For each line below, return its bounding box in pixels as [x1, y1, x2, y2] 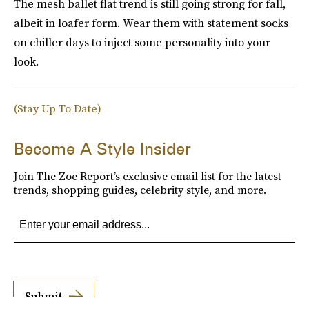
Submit [25, 288, 62, 303]
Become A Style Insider [14, 138, 191, 159]
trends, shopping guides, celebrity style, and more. [14, 181, 266, 197]
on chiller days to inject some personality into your [14, 34, 270, 50]
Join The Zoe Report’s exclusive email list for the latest [14, 168, 281, 183]
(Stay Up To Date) [14, 100, 101, 116]
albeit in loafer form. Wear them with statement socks [14, 14, 288, 30]
